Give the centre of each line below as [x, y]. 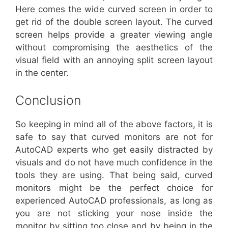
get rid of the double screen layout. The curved [114, 22]
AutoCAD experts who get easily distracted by [114, 149]
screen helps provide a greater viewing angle [114, 35]
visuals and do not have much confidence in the [114, 162]
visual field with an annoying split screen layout [114, 60]
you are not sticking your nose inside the [114, 213]
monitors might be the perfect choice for [114, 188]
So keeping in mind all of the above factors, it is [114, 124]
